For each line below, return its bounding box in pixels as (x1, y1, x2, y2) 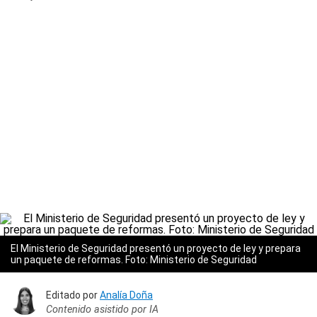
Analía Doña (100, 289, 153, 301)
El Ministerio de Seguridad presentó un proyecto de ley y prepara (11, 243, 301, 254)
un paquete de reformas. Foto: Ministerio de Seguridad (11, 254, 257, 265)
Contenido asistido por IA (46, 303, 158, 316)
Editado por (46, 289, 100, 301)
